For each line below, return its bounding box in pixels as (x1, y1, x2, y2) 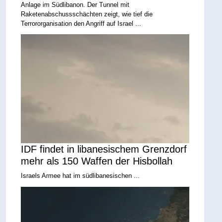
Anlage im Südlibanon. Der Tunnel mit (21, 1, 130, 9)
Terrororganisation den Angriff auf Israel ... (21, 20, 142, 28)
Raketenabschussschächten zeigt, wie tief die (21, 10, 153, 18)
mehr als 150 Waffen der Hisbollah (21, 156, 173, 167)
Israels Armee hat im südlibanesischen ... (21, 172, 140, 180)
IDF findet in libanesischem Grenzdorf (21, 144, 187, 155)
